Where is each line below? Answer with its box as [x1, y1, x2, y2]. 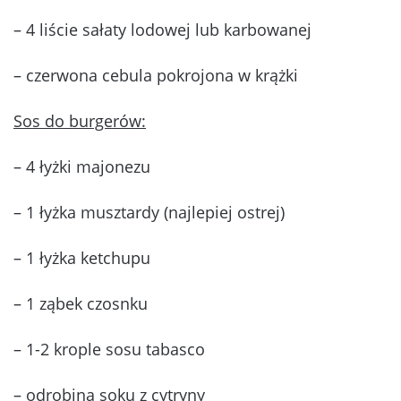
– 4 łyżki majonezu [13, 156, 150, 178]
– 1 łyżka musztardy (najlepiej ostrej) [13, 201, 285, 224]
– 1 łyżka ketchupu [13, 247, 150, 269]
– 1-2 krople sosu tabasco [13, 338, 205, 361]
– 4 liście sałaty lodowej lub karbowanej [13, 19, 311, 41]
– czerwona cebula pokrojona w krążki [13, 64, 298, 87]
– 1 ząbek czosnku [13, 293, 148, 315]
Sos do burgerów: [13, 110, 146, 132]
